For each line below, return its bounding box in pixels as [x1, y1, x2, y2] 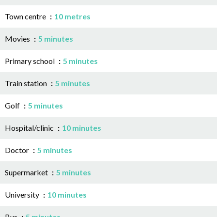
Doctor [5, 145, 31, 155]
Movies [5, 33, 31, 43]
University [5, 189, 41, 199]
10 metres [54, 11, 91, 21]
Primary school [5, 56, 56, 65]
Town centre [5, 11, 47, 21]
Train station [5, 78, 48, 88]
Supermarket [5, 167, 49, 177]
